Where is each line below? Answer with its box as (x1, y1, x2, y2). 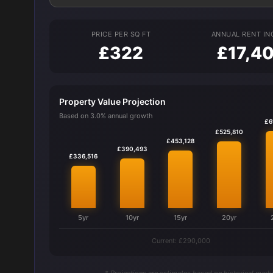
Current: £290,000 (151, 236, 210, 245)
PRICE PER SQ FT (91, 30, 151, 38)
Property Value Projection (59, 96, 166, 107)
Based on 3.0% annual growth (59, 112, 153, 120)
